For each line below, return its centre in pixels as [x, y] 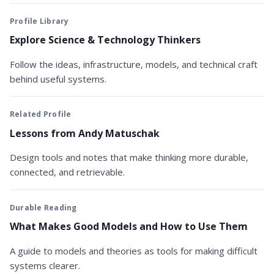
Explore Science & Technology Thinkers [105, 40]
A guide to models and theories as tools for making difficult [134, 250]
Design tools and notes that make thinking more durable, [129, 157]
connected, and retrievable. [67, 172]
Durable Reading [43, 207]
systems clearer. [45, 265]
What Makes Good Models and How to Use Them [129, 227]
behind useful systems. [58, 79]
